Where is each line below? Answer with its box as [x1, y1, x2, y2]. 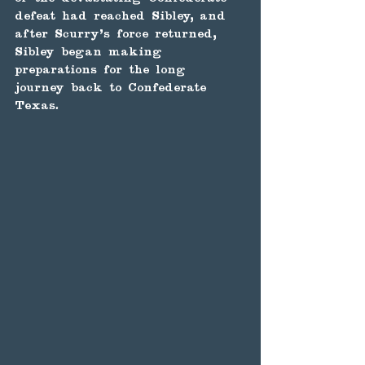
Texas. [15, 99, 59, 113]
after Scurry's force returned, [15, 28, 222, 42]
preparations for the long [15, 64, 192, 77]
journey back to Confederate [15, 81, 213, 95]
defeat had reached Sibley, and [15, 10, 232, 24]
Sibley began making [15, 46, 169, 59]
